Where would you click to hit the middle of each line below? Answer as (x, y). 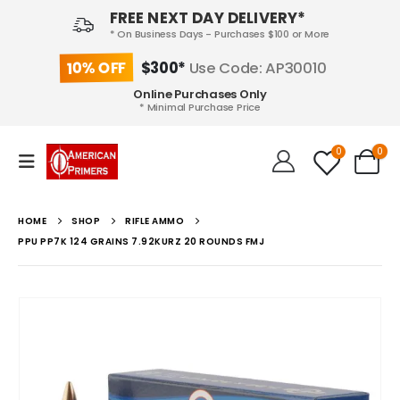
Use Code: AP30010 (256, 67)
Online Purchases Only (200, 95)
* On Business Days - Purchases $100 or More (220, 34)
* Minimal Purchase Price (200, 108)
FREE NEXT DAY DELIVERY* (208, 18)
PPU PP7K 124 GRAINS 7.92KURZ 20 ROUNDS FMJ (141, 241)
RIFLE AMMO (154, 221)
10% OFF (97, 68)
